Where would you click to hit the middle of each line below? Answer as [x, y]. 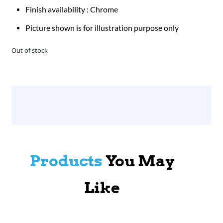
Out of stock [30, 50]
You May [138, 161]
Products [66, 161]
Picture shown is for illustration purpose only [102, 28]
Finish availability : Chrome [72, 10]
